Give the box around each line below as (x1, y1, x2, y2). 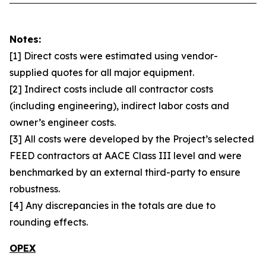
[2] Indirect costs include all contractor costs (9, 83, 213, 95)
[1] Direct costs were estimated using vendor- (9, 50, 218, 62)
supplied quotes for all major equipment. (9, 66, 194, 78)
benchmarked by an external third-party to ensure (9, 166, 240, 178)
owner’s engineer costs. (9, 116, 116, 128)
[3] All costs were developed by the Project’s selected (9, 133, 254, 145)
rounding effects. (9, 216, 88, 228)
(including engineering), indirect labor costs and (9, 100, 229, 112)
